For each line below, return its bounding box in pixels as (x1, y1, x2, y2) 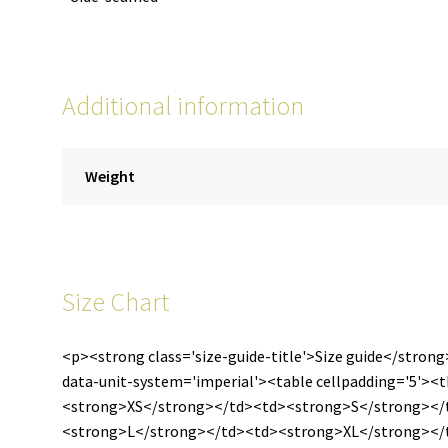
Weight (84, 165, 135, 186)
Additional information (62, 90, 305, 123)
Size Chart (62, 285, 170, 318)
